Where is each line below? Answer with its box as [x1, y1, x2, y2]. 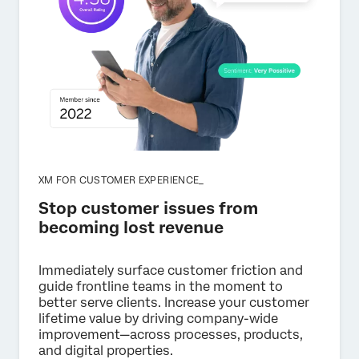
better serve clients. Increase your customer [38, 294, 309, 310]
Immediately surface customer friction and [38, 262, 303, 278]
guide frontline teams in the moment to [38, 278, 283, 294]
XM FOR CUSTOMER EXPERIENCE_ [38, 174, 204, 186]
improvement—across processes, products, [38, 326, 303, 342]
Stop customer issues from [38, 198, 258, 218]
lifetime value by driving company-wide [38, 310, 278, 326]
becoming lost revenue [38, 217, 224, 237]
